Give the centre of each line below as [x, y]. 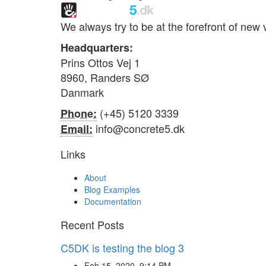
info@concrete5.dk [139, 129]
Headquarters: [97, 48]
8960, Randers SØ [105, 77]
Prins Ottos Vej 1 [100, 63]
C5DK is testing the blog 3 [122, 248]
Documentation [113, 202]
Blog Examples [112, 190]
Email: [77, 129]
